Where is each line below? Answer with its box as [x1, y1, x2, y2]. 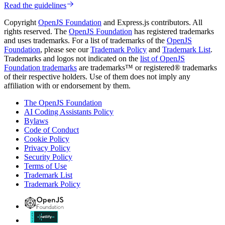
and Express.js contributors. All [101, 18, 202, 27]
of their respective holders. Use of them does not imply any [4, 72, 190, 81]
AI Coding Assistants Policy [24, 107, 114, 117]
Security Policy [24, 153, 72, 162]
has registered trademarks [132, 27, 214, 36]
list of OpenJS [140, 54, 185, 63]
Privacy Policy [24, 144, 70, 153]
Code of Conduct [24, 126, 79, 135]
